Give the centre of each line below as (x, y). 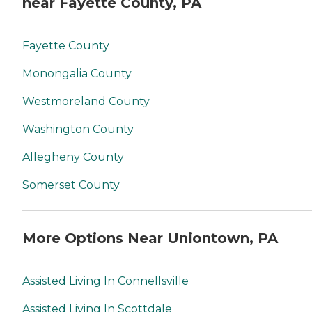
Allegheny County (73, 157)
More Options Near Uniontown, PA (150, 238)
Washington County (78, 130)
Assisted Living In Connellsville (106, 281)
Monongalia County (77, 74)
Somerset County (71, 185)
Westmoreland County (86, 102)
